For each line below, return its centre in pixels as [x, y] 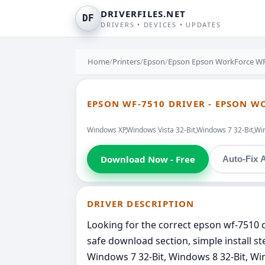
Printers [126, 62]
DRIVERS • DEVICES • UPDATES [161, 25]
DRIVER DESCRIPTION [141, 203]
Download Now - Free [148, 159]
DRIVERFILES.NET [143, 14]
